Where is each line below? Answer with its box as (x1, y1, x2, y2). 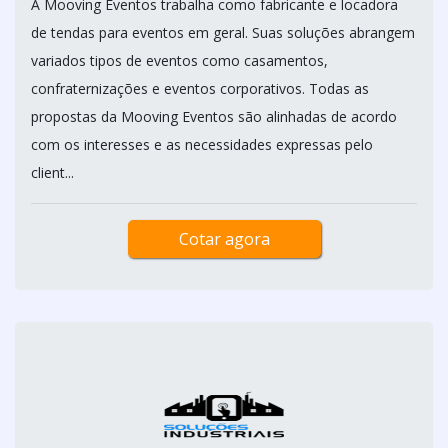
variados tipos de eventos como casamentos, (31, 51, 328, 70)
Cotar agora (178, 228, 270, 250)
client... (31, 163, 74, 182)
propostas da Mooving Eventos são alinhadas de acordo (31, 107, 397, 126)
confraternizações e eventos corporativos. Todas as (31, 79, 369, 98)
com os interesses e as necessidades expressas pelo (31, 135, 373, 154)
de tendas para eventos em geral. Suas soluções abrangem (31, 23, 415, 42)
